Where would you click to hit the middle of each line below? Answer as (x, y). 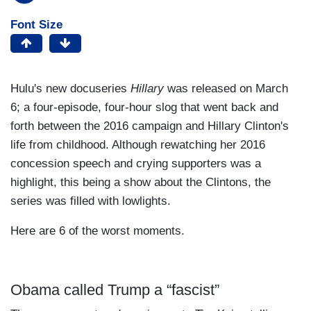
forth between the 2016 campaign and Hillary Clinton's (150, 126)
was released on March (226, 88)
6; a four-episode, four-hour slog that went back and (144, 107)
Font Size (36, 24)
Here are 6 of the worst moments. (98, 230)
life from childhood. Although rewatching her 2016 (138, 144)
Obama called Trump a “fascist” (115, 289)
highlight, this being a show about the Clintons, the (141, 182)
